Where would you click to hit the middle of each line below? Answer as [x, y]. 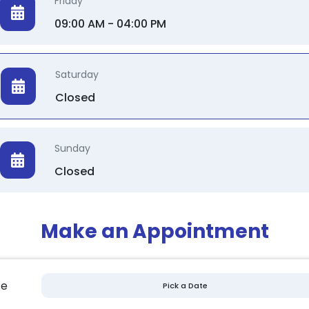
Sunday [73, 148]
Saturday [77, 74]
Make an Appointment [154, 231]
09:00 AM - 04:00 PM [111, 24]
